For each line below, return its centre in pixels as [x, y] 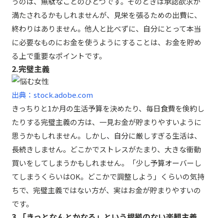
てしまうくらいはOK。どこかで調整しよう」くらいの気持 [108, 176]
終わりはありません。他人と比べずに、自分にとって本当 [106, 28]
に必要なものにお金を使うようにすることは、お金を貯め [107, 42]
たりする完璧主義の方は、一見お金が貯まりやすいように [107, 122]
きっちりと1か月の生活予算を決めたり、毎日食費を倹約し [108, 108]
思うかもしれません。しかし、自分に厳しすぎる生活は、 [107, 136]
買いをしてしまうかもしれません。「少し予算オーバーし [107, 163]
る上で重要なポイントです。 [59, 56]
